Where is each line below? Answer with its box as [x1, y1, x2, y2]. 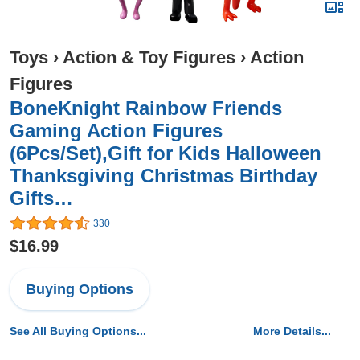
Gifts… [10, 187, 73, 209]
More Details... [253, 325, 331, 338]
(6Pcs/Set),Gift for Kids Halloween [10, 142, 321, 164]
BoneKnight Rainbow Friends [10, 97, 282, 119]
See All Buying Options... [10, 325, 146, 338]
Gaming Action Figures [10, 120, 223, 141]
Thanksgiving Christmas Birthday [10, 165, 317, 186]
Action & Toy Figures [63, 47, 235, 67]
